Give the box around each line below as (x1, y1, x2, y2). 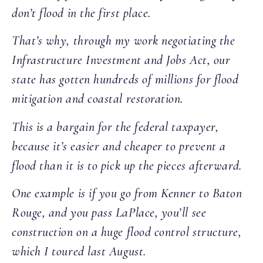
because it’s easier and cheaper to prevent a (12, 138, 226, 154)
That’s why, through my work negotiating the (12, 33, 235, 49)
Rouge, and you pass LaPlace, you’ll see (12, 205, 207, 221)
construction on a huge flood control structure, (12, 224, 242, 240)
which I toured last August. (12, 244, 146, 259)
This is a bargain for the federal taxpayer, (12, 119, 219, 134)
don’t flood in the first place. (12, 5, 151, 21)
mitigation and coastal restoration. (12, 91, 184, 107)
